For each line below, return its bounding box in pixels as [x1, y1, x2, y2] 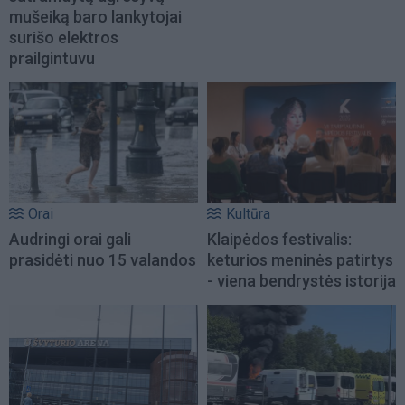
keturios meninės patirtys [207, 250, 393, 270]
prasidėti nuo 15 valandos [9, 250, 196, 270]
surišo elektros [9, 27, 118, 47]
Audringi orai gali [9, 230, 131, 250]
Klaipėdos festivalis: [207, 230, 352, 250]
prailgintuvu [9, 48, 95, 68]
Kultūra [226, 205, 270, 223]
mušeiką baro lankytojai [9, 6, 182, 26]
